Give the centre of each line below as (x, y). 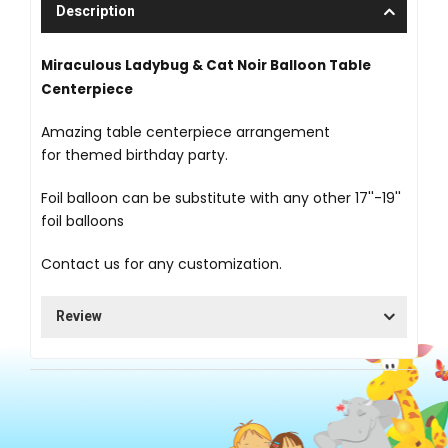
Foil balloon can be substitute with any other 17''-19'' (221, 198)
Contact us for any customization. (161, 264)
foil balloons (82, 221)
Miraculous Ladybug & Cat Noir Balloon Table (206, 66)
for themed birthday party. (134, 155)
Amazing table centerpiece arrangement (185, 132)
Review (79, 317)
